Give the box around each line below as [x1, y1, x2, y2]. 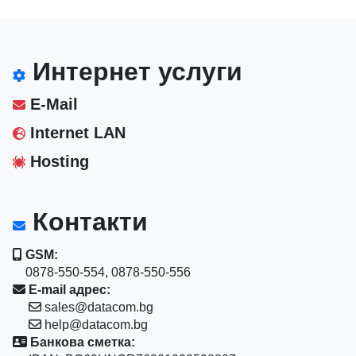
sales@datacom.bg [41, 300, 154, 314]
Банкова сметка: [27, 335, 136, 349]
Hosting [25, 152, 90, 170]
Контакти [25, 207, 149, 236]
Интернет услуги [25, 56, 243, 86]
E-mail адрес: [25, 282, 111, 296]
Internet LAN [25, 123, 126, 141]
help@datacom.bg [41, 317, 149, 331]
